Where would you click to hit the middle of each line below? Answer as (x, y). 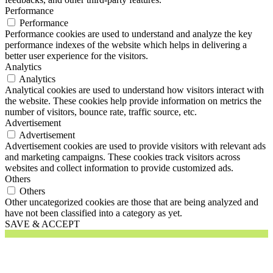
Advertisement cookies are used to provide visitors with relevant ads (135, 146)
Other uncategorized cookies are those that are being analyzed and (132, 202)
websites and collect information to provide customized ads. (119, 168)
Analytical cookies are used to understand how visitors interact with (134, 90)
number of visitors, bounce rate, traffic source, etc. (101, 112)
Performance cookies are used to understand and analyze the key (129, 34)
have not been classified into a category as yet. (94, 213)
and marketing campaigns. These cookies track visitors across (122, 157)
